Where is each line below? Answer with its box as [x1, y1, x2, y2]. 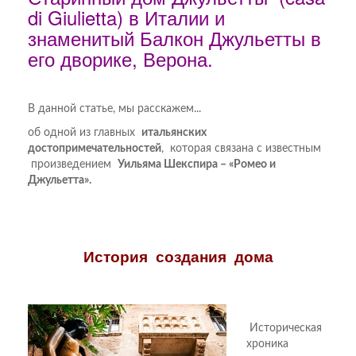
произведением [28, 159, 118, 170]
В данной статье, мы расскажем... [28, 103, 201, 114]
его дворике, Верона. [28, 44, 213, 72]
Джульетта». [28, 175, 91, 186]
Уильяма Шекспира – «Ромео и [118, 159, 276, 170]
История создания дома [83, 246, 273, 267]
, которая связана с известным [161, 143, 321, 154]
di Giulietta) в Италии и [28, 3, 225, 31]
